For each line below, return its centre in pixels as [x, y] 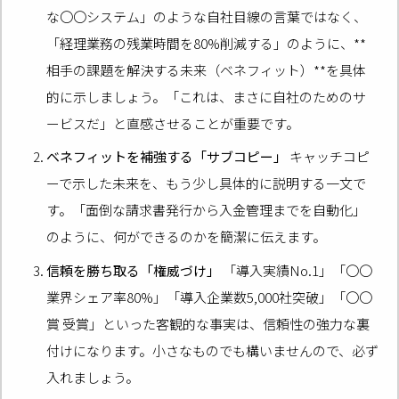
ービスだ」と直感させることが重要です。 [173, 123]
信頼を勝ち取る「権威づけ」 [134, 270]
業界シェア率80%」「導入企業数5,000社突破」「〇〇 [210, 297]
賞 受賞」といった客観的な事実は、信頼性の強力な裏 [208, 323]
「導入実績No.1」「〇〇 [297, 270]
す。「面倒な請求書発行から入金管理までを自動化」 [207, 210]
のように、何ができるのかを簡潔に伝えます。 [187, 237]
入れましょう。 [93, 377]
